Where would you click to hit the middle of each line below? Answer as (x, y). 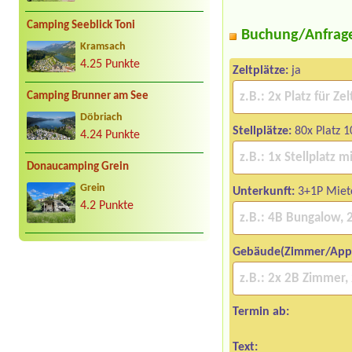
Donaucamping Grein (78, 167)
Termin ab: (261, 312)
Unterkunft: (264, 192)
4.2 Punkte (107, 206)
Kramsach (103, 46)
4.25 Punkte (110, 64)
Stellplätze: (262, 132)
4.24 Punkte (110, 136)
